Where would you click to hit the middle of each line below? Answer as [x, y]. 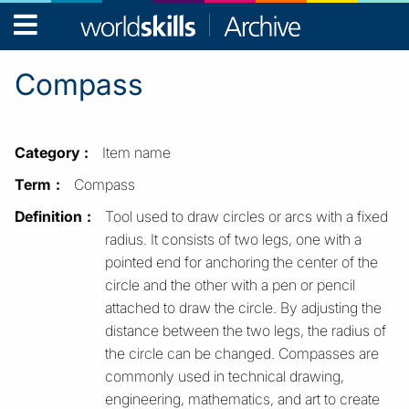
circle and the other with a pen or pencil [230, 284]
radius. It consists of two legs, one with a [233, 239]
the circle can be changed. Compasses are [242, 353]
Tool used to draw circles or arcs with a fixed [246, 216]
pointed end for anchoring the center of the [241, 262]
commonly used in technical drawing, [225, 376]
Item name [136, 153]
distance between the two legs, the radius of [246, 330]
